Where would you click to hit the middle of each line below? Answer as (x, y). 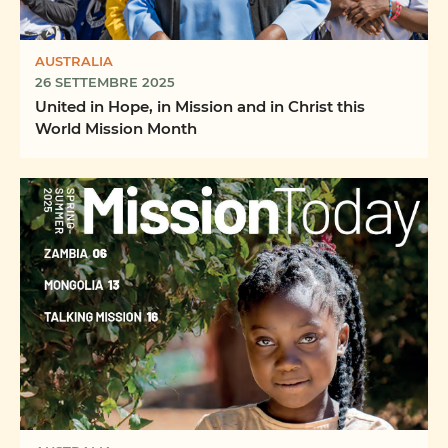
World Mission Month (116, 128)
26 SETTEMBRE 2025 (105, 82)
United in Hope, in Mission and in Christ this (200, 106)
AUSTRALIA (74, 61)
